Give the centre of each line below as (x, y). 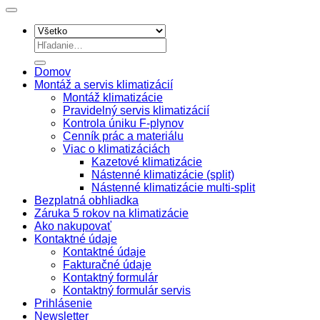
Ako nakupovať (73, 226)
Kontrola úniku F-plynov (123, 123)
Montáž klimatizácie (113, 97)
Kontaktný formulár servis (127, 290)
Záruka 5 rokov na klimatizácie (111, 213)
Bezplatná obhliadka (86, 200)
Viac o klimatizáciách (116, 149)
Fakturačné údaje (107, 264)
